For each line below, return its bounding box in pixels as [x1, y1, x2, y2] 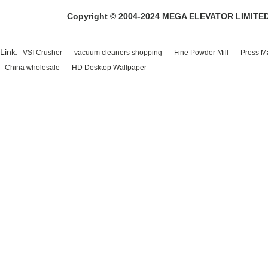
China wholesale [5, 63, 60, 72]
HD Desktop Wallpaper [72, 63, 147, 72]
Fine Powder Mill [174, 48, 229, 57]
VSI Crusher [23, 48, 62, 57]
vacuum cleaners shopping [74, 48, 162, 57]
